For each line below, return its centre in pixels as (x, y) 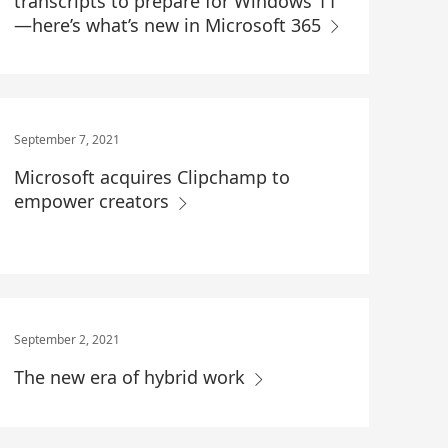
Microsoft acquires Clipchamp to (151, 177)
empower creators (93, 201)
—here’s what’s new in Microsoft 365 (169, 25)
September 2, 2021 (66, 340)
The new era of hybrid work (131, 377)
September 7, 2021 (66, 140)
